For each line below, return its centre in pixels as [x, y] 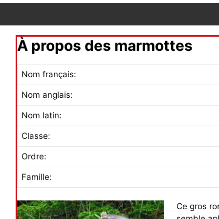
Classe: [36, 136]
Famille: [37, 177]
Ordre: [34, 157]
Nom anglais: [47, 95]
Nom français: [49, 75]
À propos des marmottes [105, 46]
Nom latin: [42, 116]
